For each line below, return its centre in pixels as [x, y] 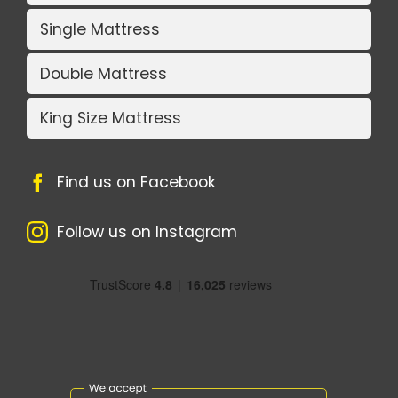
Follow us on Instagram [147, 231]
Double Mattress [103, 73]
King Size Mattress [111, 118]
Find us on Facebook [136, 182]
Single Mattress [100, 29]
